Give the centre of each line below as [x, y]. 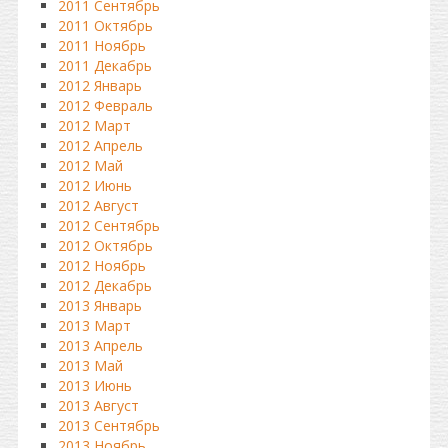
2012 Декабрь [105, 285]
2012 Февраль [105, 105]
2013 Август [98, 405]
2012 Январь [100, 85]
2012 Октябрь [105, 245]
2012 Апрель [100, 145]
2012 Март [94, 125]
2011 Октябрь [105, 25]
